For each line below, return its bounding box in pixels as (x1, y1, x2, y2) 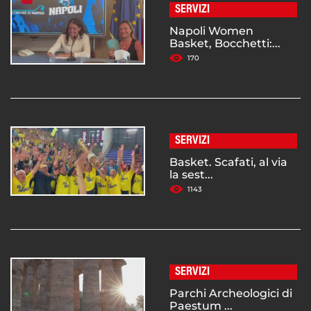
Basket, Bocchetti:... (169, 37, 280, 51)
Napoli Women (169, 24, 253, 38)
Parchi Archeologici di (169, 287, 292, 301)
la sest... (169, 168, 213, 182)
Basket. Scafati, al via (169, 155, 287, 169)
